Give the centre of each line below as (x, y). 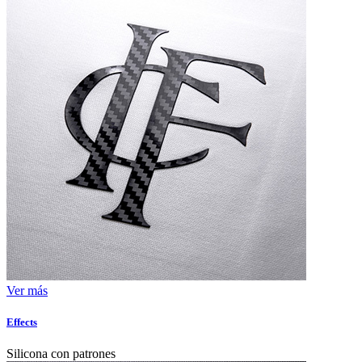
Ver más (27, 290)
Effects (22, 322)
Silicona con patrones (61, 353)
